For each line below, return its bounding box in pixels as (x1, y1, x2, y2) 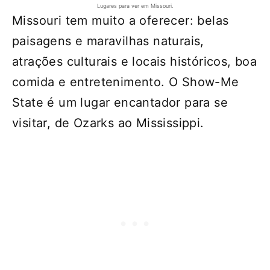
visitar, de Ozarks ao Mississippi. (12, 116, 204, 130)
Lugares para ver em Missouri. (97, 2, 173, 9)
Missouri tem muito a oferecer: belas (12, 13, 229, 28)
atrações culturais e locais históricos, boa (12, 54, 257, 69)
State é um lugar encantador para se (12, 95, 228, 110)
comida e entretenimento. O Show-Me (12, 75, 239, 89)
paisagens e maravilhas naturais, (12, 34, 204, 48)
